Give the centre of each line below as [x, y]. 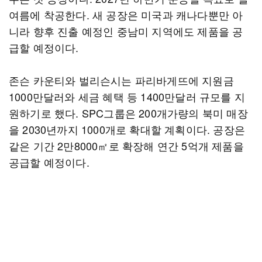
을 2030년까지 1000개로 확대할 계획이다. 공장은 [127, 129]
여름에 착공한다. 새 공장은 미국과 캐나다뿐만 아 [126, 15]
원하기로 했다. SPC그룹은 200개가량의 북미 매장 [128, 113]
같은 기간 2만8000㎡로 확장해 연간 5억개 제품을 [126, 146]
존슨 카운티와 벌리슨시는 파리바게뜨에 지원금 [121, 80]
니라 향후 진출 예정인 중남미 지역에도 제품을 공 [126, 31]
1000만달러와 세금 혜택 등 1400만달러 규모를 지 [127, 96]
